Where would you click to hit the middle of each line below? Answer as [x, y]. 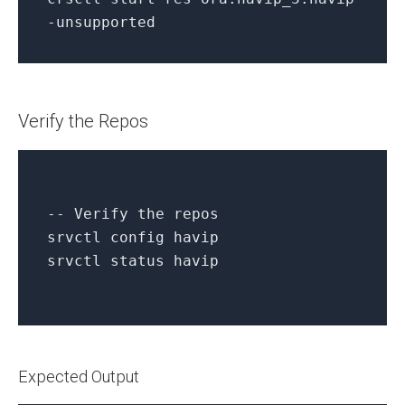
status [137, 261]
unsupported [106, 23]
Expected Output [79, 377]
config [137, 238]
